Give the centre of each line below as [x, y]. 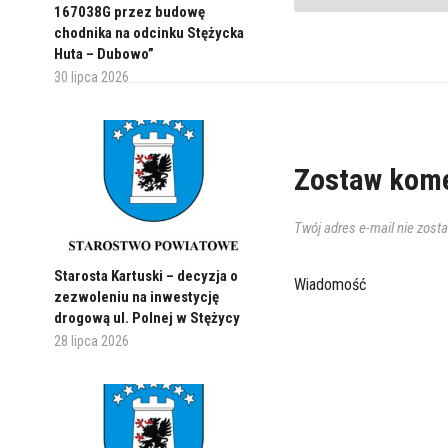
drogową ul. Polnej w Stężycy [146, 318]
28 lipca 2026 [91, 341]
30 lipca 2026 [91, 76]
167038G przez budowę [129, 11]
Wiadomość [329, 284]
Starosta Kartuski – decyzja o [145, 276]
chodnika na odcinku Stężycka [148, 32]
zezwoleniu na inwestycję [136, 297]
